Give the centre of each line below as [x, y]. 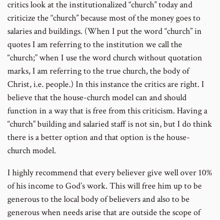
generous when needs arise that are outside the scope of [104, 212]
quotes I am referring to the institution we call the [95, 44]
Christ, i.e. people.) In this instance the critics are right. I [106, 84]
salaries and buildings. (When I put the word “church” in [105, 31]
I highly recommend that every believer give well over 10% [110, 172]
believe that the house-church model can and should [97, 97]
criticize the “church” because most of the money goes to [104, 18]
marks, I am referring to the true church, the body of [98, 71]
